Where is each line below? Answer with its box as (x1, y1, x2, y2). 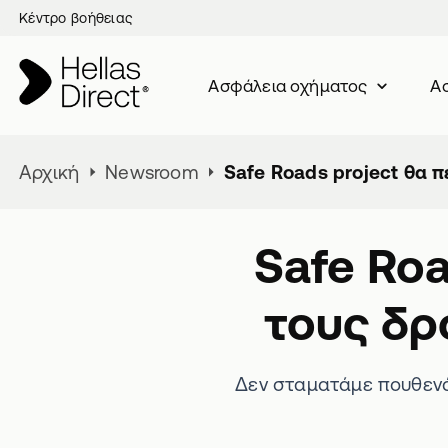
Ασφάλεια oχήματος (208, 76, 368, 96)
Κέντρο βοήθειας (19, 10, 133, 26)
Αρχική (19, 161, 80, 183)
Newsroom (105, 161, 198, 183)
